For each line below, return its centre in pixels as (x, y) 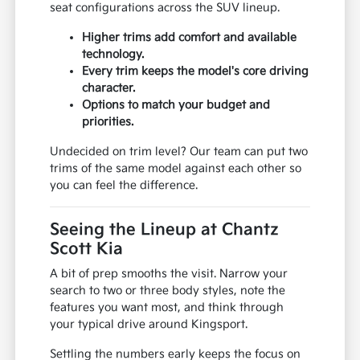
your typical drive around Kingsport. (149, 324)
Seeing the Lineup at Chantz (165, 229)
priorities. (108, 121)
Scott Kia (87, 249)
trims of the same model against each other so (176, 168)
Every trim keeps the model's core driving (196, 71)
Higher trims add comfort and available (190, 37)
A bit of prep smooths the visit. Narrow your (169, 273)
